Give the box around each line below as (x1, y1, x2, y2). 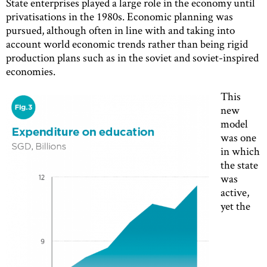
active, (221, 184, 249, 200)
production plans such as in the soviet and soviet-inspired (6, 49, 259, 65)
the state (221, 157, 258, 172)
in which (221, 143, 260, 159)
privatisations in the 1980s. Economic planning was (6, 8, 233, 24)
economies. (6, 63, 55, 79)
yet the (221, 198, 250, 213)
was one (221, 129, 256, 145)
